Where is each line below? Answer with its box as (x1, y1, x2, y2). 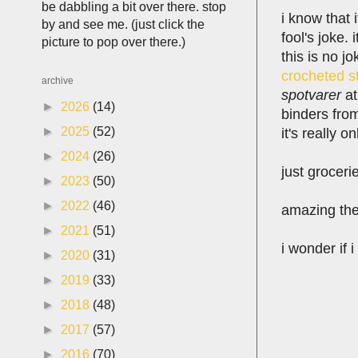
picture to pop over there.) (42, 35, 185, 49)
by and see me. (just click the (42, 18, 205, 31)
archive (42, 75, 74, 86)
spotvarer (281, 86, 341, 103)
